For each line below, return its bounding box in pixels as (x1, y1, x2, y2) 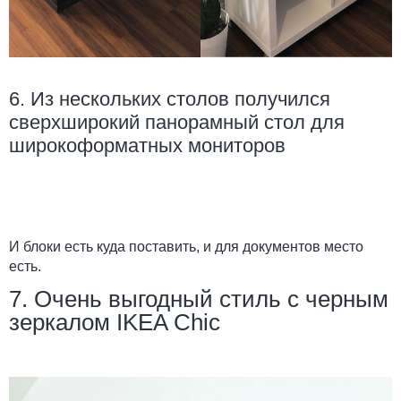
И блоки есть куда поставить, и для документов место (9, 238, 363, 254)
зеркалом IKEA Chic (9, 308, 220, 336)
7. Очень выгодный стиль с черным (9, 285, 388, 312)
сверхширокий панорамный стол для (9, 110, 345, 133)
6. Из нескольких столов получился (9, 87, 330, 110)
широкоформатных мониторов (9, 133, 286, 157)
